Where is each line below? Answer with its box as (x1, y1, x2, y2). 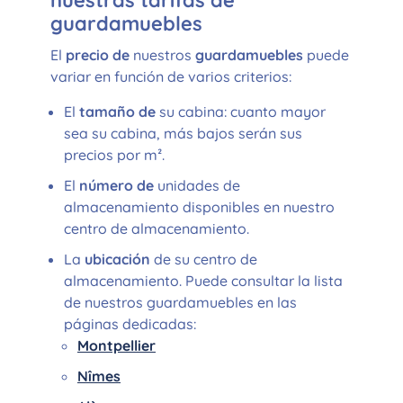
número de (79, 176, 157, 194)
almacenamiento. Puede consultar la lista (64, 272, 343, 290)
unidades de (157, 176, 240, 194)
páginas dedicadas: (64, 315, 196, 333)
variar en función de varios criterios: (50, 67, 295, 85)
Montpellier (77, 336, 156, 354)
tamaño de (79, 103, 159, 121)
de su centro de (154, 250, 257, 268)
